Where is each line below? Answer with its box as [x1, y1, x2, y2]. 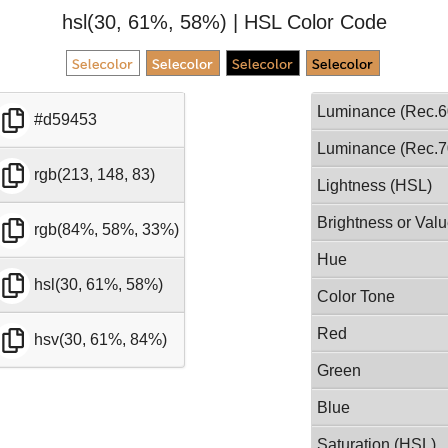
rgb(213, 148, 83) [34, 166, 156, 184]
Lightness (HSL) [317, 177, 433, 194]
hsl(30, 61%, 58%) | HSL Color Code [61, 11, 387, 33]
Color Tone [317, 288, 396, 305]
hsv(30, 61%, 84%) [34, 331, 168, 349]
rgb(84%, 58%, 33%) [34, 221, 180, 239]
